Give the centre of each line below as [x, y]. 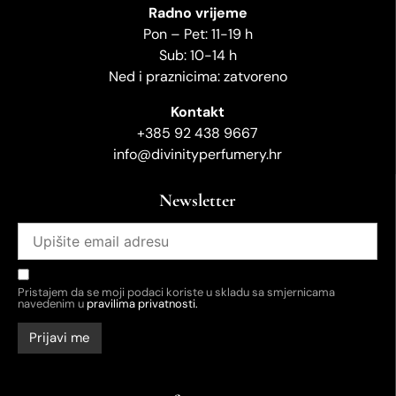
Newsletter [198, 200]
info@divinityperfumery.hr [198, 154]
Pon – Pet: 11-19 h [198, 34]
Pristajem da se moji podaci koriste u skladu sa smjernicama [176, 293]
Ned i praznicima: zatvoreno [198, 76]
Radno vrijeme [198, 12]
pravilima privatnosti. [142, 304]
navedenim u [52, 304]
